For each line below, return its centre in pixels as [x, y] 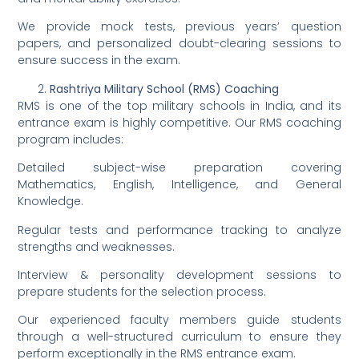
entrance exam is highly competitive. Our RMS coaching [179, 122]
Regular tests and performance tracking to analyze [179, 230]
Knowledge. [51, 202]
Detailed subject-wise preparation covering [179, 168]
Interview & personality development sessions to [179, 274]
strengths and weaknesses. [97, 246]
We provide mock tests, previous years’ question [179, 27]
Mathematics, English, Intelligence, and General [179, 185]
